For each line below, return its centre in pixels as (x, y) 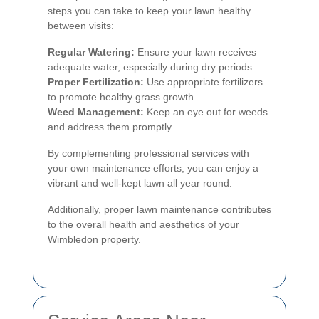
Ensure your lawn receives (195, 52)
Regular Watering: (91, 52)
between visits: (81, 26)
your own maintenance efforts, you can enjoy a (153, 168)
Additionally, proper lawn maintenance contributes (159, 210)
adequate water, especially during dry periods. (151, 67)
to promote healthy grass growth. (122, 97)
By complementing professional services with (148, 153)
